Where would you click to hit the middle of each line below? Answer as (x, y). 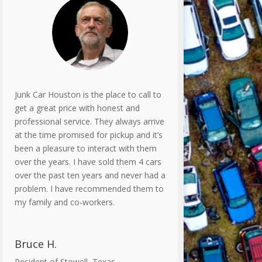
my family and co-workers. (64, 202)
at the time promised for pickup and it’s (88, 135)
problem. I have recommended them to (89, 189)
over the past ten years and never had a (90, 175)
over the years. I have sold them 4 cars (88, 162)
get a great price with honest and (77, 108)
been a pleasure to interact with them (85, 149)
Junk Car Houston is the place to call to (88, 95)
